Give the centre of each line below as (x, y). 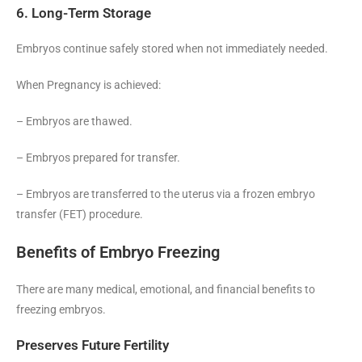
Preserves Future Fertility (93, 345)
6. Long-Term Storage (84, 13)
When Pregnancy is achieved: (88, 84)
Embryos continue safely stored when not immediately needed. (172, 48)
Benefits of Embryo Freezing (118, 252)
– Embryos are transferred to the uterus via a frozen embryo (166, 194)
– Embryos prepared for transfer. (98, 157)
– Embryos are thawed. (74, 121)
